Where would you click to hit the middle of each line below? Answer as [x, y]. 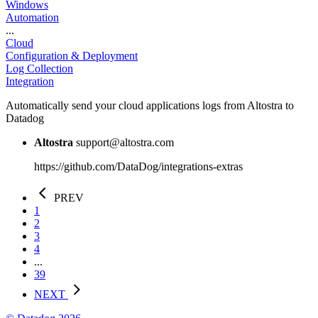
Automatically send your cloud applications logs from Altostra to [150, 105]
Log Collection [39, 68]
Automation [32, 17]
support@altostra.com [125, 142]
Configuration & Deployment [72, 55]
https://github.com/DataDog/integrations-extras [138, 166]
